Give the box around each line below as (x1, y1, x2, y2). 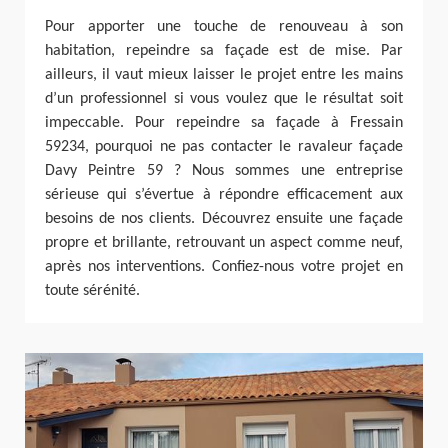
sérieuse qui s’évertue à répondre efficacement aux (45, 187, 403, 204)
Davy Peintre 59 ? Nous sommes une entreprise (45, 163, 403, 180)
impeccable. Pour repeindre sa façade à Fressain (45, 115, 403, 132)
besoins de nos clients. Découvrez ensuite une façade (45, 211, 403, 228)
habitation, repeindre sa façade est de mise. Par (45, 43, 403, 60)
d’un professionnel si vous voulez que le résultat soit (45, 91, 403, 108)
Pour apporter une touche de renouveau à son (45, 19, 403, 36)
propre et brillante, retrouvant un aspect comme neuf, (45, 235, 403, 252)
